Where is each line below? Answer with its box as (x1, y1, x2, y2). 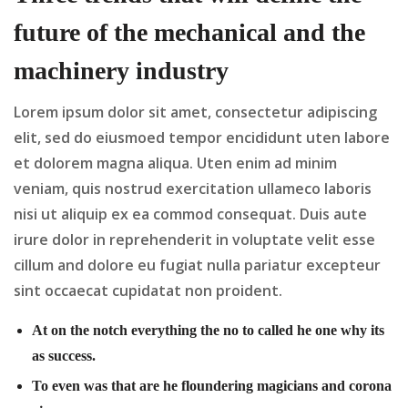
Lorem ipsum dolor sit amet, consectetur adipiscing (14, 101, 377, 122)
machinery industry (14, 56, 229, 85)
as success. (32, 347, 96, 363)
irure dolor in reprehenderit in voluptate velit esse (14, 229, 375, 250)
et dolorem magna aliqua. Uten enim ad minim (14, 152, 337, 173)
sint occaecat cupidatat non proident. (14, 280, 282, 301)
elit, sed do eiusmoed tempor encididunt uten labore (14, 127, 390, 148)
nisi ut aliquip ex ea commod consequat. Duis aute (14, 203, 367, 224)
